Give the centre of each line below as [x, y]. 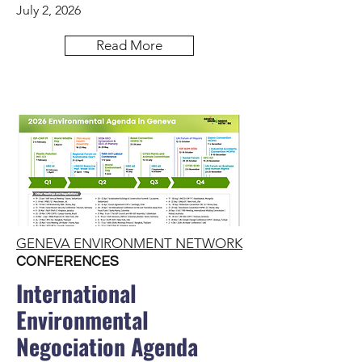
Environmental [82, 320]
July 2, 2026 [48, 10]
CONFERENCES [67, 262]
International [76, 293]
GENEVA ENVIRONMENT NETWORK [129, 243]
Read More [129, 45]
